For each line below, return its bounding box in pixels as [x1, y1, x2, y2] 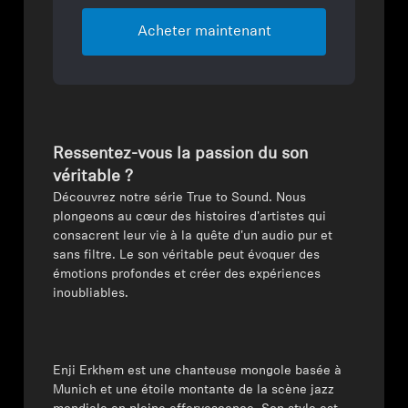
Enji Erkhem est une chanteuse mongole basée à [53, 363, 342, 378]
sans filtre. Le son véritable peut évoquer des [53, 248, 321, 262]
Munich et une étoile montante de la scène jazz [53, 382, 335, 397]
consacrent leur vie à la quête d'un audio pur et [53, 229, 333, 243]
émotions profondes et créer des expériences [53, 267, 321, 281]
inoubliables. [53, 286, 129, 301]
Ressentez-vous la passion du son [53, 145, 309, 163]
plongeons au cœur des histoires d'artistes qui [53, 209, 327, 224]
